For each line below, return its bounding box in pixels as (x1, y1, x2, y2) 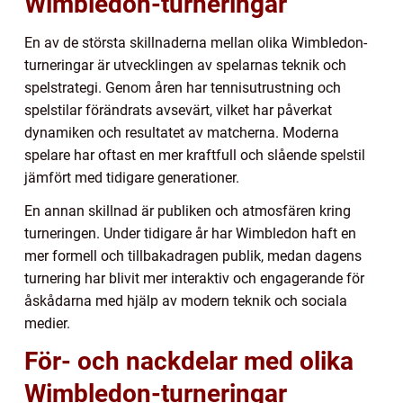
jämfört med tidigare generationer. (24, 168, 239, 186)
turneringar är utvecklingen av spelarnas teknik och (24, 56, 346, 74)
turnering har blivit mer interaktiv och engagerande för (24, 269, 364, 287)
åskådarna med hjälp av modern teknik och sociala (24, 291, 347, 309)
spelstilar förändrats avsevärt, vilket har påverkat (24, 101, 332, 119)
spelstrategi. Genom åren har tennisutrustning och (24, 78, 341, 96)
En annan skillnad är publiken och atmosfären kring (24, 201, 351, 219)
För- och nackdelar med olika (24, 345, 354, 376)
